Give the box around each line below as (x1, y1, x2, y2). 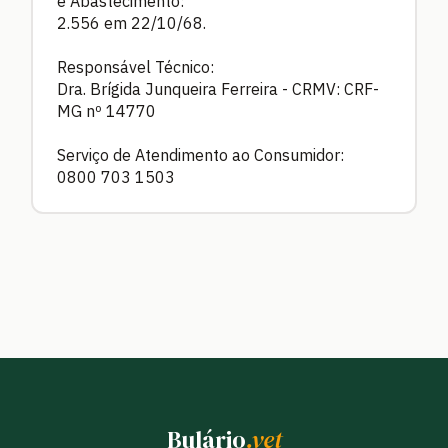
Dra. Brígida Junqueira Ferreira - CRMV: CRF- (57, 78, 379, 99)
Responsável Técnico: (57, 56, 214, 77)
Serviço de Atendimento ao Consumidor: (57, 144, 344, 165)
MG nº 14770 (57, 100, 156, 121)
